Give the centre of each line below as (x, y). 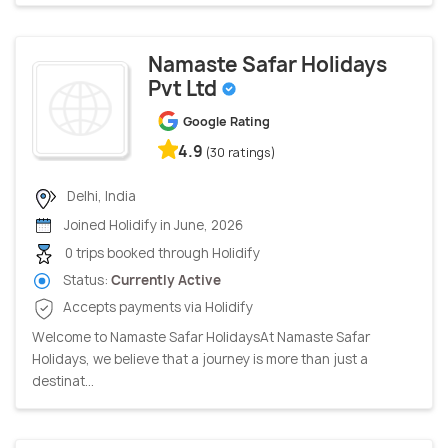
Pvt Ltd (184, 89)
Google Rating (226, 122)
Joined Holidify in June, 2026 (152, 224)
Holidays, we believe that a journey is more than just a (200, 358)
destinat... (63, 380)
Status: (85, 279)
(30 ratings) (241, 153)
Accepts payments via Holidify (156, 307)
